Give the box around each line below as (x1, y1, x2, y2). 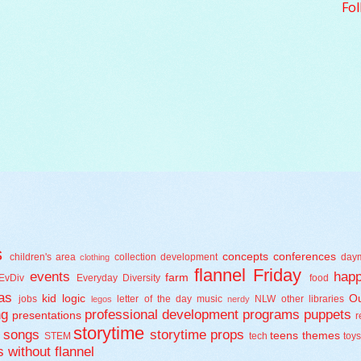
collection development (114, 251, 218, 263)
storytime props (149, 327, 245, 343)
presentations (12, 309, 81, 322)
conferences (272, 251, 336, 263)
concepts (222, 251, 268, 263)
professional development (85, 307, 239, 323)
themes (301, 330, 340, 342)
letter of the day (117, 293, 192, 305)
